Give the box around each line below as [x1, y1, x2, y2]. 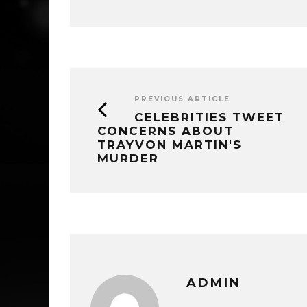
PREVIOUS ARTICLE [134, 94, 230, 103]
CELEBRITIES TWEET [134, 110, 284, 124]
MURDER [97, 151, 159, 165]
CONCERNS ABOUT [97, 123, 234, 138]
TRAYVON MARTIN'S [97, 137, 242, 151]
